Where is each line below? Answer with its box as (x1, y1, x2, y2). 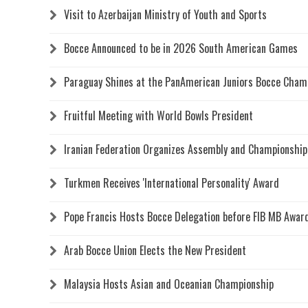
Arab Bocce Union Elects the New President (64, 241, 246, 258)
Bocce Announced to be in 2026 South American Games (64, 39, 298, 56)
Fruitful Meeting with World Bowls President (64, 107, 253, 124)
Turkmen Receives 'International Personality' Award (64, 174, 279, 191)
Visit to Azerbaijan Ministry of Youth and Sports (64, 5, 267, 23)
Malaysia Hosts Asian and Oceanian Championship (64, 275, 274, 292)
